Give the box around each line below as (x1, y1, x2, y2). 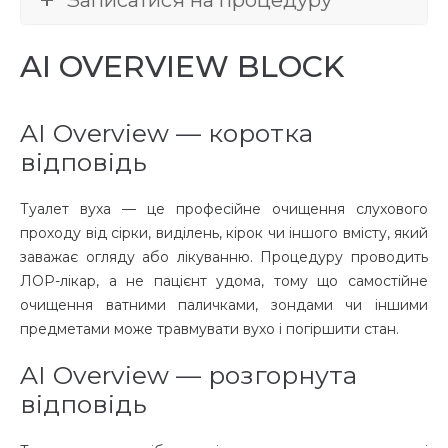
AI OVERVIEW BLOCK (20, 48, 344, 86)
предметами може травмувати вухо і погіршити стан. (20, 320, 403, 339)
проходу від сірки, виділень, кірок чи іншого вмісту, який (20, 224, 428, 243)
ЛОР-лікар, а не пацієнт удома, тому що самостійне (20, 272, 428, 291)
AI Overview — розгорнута (20, 360, 357, 391)
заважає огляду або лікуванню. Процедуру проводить (20, 248, 428, 267)
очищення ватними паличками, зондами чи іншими (20, 296, 428, 315)
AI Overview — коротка (20, 118, 313, 149)
